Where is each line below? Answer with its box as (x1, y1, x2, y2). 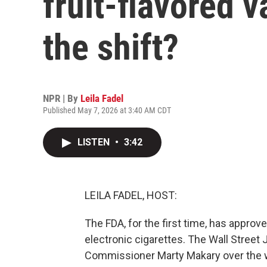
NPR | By (43, 92, 80, 104)
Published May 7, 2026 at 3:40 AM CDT (43, 105, 171, 115)
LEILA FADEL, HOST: (85, 189, 177, 201)
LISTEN (77, 136, 112, 148)
